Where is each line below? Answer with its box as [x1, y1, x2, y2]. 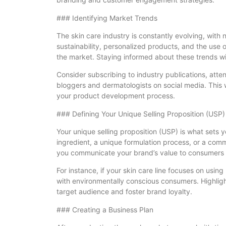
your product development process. [56, 91, 175, 100]
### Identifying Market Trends [56, 13, 157, 22]
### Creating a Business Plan [56, 205, 153, 214]
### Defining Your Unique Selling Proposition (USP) [56, 109, 225, 118]
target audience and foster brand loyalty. [56, 187, 192, 196]
